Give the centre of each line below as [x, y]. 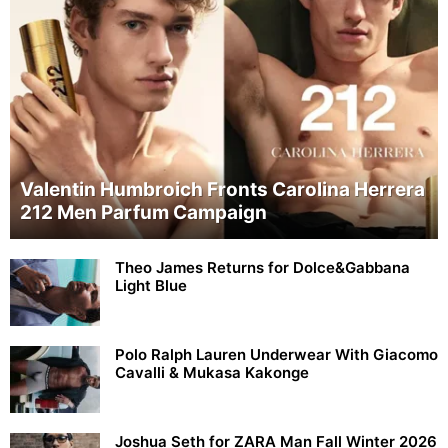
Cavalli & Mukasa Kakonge [212, 372]
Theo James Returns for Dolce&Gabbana [262, 267]
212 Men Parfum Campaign [143, 212]
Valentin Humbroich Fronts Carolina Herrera [222, 189]
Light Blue [151, 285]
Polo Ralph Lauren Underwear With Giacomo [276, 354]
